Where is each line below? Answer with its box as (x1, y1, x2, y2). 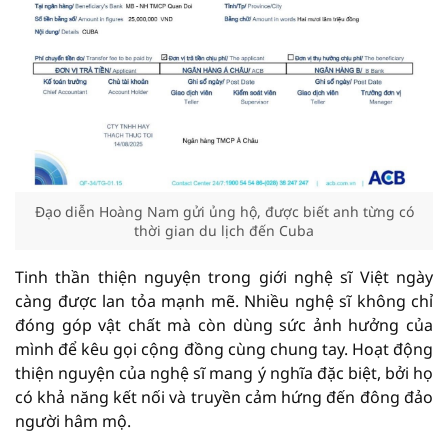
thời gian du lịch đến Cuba (134, 221, 314, 240)
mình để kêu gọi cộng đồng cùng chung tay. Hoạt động (15, 338, 433, 360)
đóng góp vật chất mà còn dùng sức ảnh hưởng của (15, 314, 433, 336)
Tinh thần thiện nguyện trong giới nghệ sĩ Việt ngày (15, 266, 433, 288)
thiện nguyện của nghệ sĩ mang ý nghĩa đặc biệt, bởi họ (15, 362, 433, 384)
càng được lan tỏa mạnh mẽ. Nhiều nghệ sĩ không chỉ (15, 290, 433, 312)
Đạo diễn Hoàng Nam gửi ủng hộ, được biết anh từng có (34, 202, 414, 221)
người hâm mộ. (15, 410, 131, 432)
